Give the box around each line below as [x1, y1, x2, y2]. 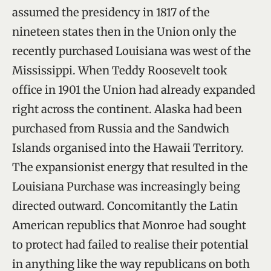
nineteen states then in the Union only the [12, 24, 237, 39]
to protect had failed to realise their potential [12, 237, 249, 252]
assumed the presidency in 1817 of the [12, 5, 210, 19]
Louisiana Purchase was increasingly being [12, 179, 240, 194]
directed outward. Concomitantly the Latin [12, 198, 238, 213]
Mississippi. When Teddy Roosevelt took [12, 63, 227, 77]
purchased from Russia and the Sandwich [12, 121, 229, 135]
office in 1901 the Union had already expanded [12, 82, 255, 97]
